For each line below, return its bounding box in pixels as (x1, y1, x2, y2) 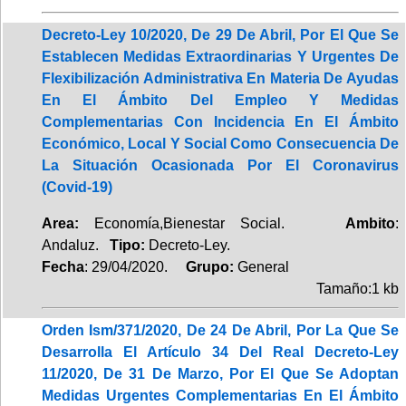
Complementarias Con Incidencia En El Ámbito (42, 113, 399, 130)
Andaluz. (42, 237, 110, 253)
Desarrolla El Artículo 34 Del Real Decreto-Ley (42, 343, 399, 360)
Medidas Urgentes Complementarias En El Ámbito (42, 387, 399, 403)
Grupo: (171, 258, 237, 275)
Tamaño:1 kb (316, 280, 399, 296)
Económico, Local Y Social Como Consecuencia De (42, 135, 399, 151)
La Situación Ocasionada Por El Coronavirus (42, 157, 399, 173)
